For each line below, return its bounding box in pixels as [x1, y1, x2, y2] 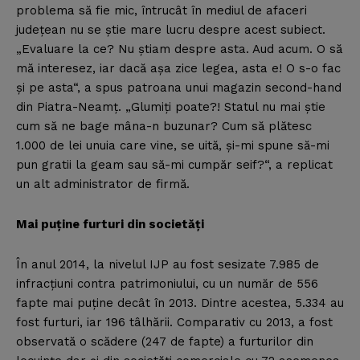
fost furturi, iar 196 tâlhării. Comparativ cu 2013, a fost [16, 315, 333, 330]
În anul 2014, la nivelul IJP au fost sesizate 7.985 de [16, 257, 319, 272]
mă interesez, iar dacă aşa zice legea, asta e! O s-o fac [16, 61, 341, 76]
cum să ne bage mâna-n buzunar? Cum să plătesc [16, 119, 312, 134]
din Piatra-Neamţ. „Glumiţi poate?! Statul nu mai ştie [16, 100, 325, 115]
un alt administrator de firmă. [16, 177, 190, 192]
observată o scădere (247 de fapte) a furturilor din [16, 334, 313, 350]
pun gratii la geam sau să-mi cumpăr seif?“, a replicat [16, 157, 333, 173]
